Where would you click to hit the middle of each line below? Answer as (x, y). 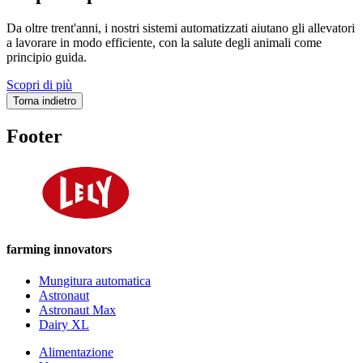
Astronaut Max (77, 310)
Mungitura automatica (95, 281)
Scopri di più (39, 84)
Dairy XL (64, 325)
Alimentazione (76, 352)
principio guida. (47, 57)
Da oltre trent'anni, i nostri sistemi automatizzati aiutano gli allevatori (181, 28)
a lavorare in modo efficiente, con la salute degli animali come (164, 42)
